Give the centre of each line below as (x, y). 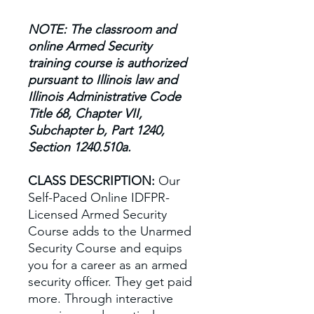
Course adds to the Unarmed (110, 231)
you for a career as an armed (108, 265)
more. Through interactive (101, 298)
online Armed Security (90, 46)
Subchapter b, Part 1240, (96, 130)
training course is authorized (107, 63)
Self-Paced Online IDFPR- (99, 197)
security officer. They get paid (110, 281)
